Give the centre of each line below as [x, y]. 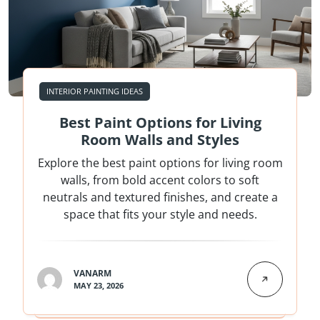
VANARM [92, 274]
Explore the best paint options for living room [160, 163]
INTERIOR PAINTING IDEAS [95, 91]
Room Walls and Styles [160, 140]
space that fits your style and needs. [160, 215]
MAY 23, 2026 [99, 286]
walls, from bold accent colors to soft [160, 180]
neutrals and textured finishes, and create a [160, 197]
